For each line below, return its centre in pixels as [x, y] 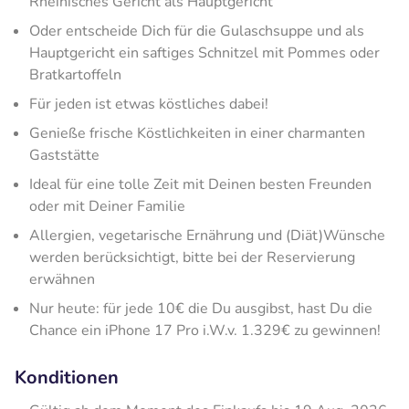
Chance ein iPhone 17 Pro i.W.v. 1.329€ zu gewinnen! [205, 330]
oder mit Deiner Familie [107, 206]
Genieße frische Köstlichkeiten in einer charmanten [197, 133]
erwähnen [62, 279]
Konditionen [67, 377]
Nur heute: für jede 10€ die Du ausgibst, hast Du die [201, 308]
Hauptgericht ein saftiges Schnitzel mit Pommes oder [204, 52]
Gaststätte [64, 155]
